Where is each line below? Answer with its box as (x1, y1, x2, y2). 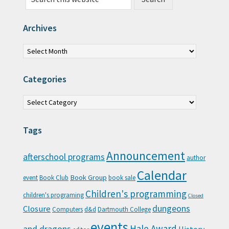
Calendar (137, 167, 187, 184)
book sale (108, 173, 135, 182)
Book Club (39, 173, 68, 182)
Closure (23, 203, 51, 215)
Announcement (106, 148, 185, 164)
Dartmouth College (98, 205, 151, 214)
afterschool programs (23, 151, 105, 163)
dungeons (152, 203, 190, 215)
